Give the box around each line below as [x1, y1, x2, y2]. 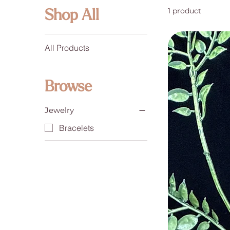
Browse [45, 80, 92, 95]
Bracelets [59, 122, 94, 133]
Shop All [45, 8, 100, 24]
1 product [168, 6, 202, 15]
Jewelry [45, 105, 74, 115]
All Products [45, 43, 90, 53]
